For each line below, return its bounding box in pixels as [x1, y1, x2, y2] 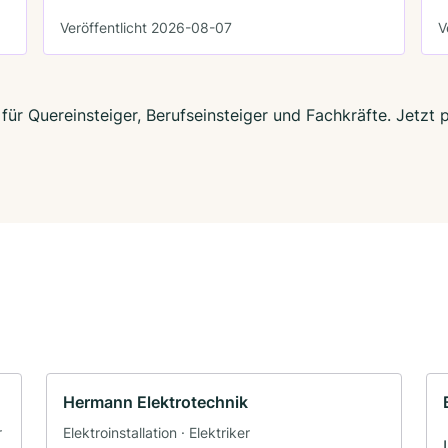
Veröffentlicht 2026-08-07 [60, 18, 233, 36]
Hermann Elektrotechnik [63, 391, 248, 412]
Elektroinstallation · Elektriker [63, 423, 250, 441]
